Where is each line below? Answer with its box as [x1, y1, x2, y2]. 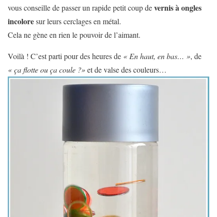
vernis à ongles [152, 2, 201, 14]
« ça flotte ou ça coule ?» [8, 64, 85, 75]
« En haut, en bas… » [123, 51, 190, 62]
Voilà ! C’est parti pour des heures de [8, 51, 123, 62]
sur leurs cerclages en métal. [34, 16, 121, 27]
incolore [8, 15, 34, 27]
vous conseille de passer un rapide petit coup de [8, 2, 152, 13]
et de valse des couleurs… [85, 64, 167, 75]
